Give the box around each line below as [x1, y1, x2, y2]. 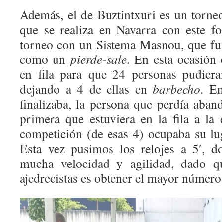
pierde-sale [70, 51, 127, 67]
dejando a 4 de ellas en [20, 80, 153, 97]
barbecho [153, 80, 200, 97]
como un [20, 51, 70, 67]
